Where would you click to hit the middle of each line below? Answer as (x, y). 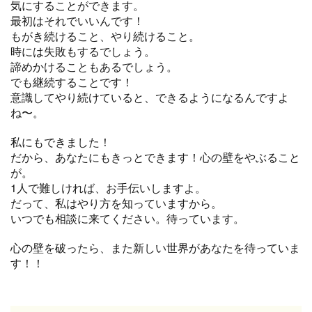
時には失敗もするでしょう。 (83, 51)
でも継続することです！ (72, 81)
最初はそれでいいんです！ (77, 20)
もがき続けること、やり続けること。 (105, 36)
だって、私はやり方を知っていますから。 (116, 203)
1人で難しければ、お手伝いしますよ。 (108, 187)
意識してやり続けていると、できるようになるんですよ (150, 97)
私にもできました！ (61, 141)
